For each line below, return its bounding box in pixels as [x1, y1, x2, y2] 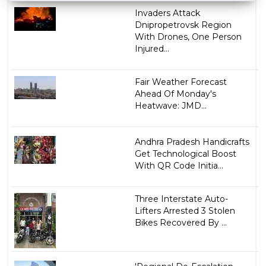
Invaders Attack [134, 7, 200, 18]
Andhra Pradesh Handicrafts [134, 136, 249, 147]
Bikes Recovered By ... [134, 217, 227, 228]
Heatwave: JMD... [134, 100, 207, 111]
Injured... [134, 43, 169, 54]
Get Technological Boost [134, 148, 236, 159]
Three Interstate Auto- [134, 193, 228, 204]
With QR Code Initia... [134, 160, 223, 171]
